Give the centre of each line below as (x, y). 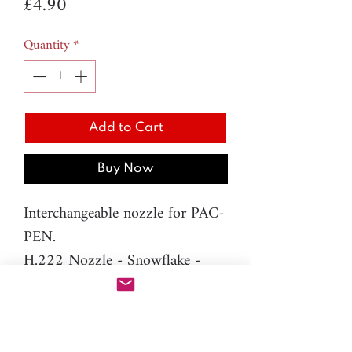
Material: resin (68, 308)
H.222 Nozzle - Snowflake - (112, 261)
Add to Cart (126, 127)
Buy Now (126, 168)
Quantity (47, 45)
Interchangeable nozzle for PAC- (124, 214)
